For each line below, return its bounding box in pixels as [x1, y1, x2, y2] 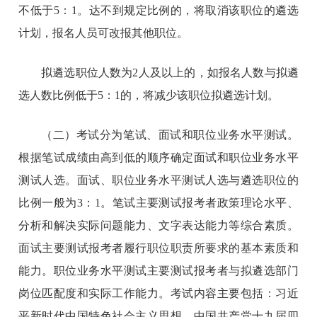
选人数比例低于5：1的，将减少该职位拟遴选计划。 [18, 88, 279, 101]
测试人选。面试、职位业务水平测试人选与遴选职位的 [18, 173, 299, 186]
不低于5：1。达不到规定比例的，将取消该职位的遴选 [18, 4, 299, 16]
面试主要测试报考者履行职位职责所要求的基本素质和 [18, 241, 299, 254]
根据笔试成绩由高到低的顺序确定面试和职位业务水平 [18, 151, 299, 163]
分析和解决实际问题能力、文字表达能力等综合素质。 [18, 219, 299, 231]
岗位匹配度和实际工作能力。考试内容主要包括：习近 [18, 287, 299, 299]
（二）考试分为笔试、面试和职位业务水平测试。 [41, 128, 299, 141]
